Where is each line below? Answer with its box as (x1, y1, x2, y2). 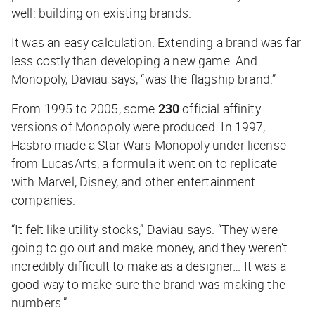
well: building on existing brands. (11, 4, 198, 22)
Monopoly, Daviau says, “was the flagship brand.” (11, 70, 279, 88)
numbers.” (11, 294, 67, 311)
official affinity (179, 100, 261, 117)
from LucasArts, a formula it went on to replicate (11, 155, 278, 172)
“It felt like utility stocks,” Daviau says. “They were (11, 221, 278, 238)
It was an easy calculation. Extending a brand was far (11, 34, 301, 51)
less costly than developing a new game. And (11, 52, 258, 70)
